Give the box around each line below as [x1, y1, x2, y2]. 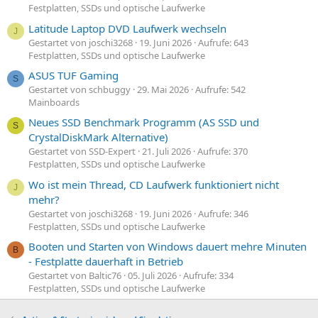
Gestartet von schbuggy [28, 82, 131, 96]
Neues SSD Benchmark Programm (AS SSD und [28, 115, 259, 130]
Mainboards [28, 95, 79, 109]
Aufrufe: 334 [183, 268, 234, 282]
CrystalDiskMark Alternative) [28, 130, 168, 145]
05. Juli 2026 [128, 268, 177, 282]
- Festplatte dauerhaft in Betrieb [28, 253, 183, 268]
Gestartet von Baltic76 [28, 268, 121, 282]
